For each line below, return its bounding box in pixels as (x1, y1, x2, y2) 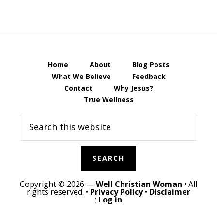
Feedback (132, 72, 166, 81)
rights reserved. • (27, 186, 90, 198)
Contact (64, 83, 93, 93)
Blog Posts (132, 60, 170, 70)
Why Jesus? (113, 83, 153, 93)
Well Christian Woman (96, 179, 182, 190)
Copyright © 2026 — (20, 179, 96, 190)
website (20, 124, 48, 134)
